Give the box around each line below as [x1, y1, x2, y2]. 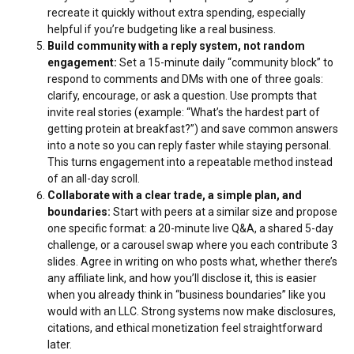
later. [47, 337, 72, 351]
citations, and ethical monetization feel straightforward [47, 321, 322, 334]
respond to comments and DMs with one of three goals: [47, 72, 323, 85]
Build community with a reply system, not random [47, 39, 305, 52]
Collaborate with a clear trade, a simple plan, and [47, 188, 302, 201]
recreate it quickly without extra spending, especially [47, 6, 306, 19]
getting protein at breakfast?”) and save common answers [47, 122, 338, 135]
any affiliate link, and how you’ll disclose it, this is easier [47, 271, 317, 284]
